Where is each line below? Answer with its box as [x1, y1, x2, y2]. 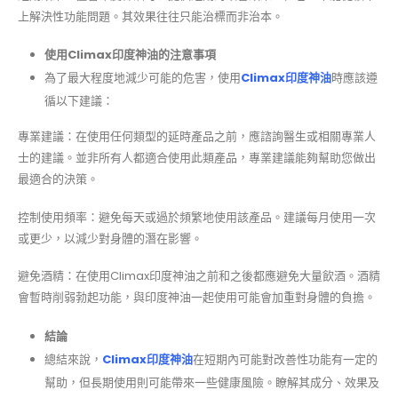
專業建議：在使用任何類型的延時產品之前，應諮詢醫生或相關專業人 [18, 128, 376, 146]
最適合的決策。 [18, 171, 99, 188]
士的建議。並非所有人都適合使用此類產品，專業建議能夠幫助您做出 [18, 149, 376, 167]
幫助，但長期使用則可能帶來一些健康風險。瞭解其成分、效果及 [44, 373, 379, 391]
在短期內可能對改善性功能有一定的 [192, 350, 378, 368]
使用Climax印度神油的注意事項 [44, 46, 216, 64]
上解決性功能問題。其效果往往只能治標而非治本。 [18, 7, 283, 25]
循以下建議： [44, 92, 114, 110]
